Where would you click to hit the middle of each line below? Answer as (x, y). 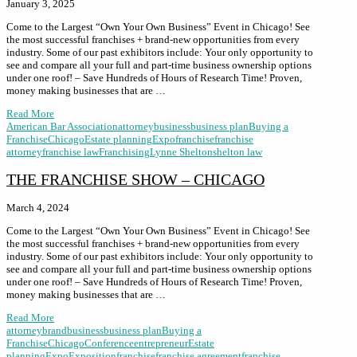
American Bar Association (62, 126)
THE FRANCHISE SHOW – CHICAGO (135, 180)
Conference (109, 343)
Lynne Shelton (181, 151)
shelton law (237, 151)
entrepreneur (161, 343)
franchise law (71, 151)
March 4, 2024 (38, 208)
